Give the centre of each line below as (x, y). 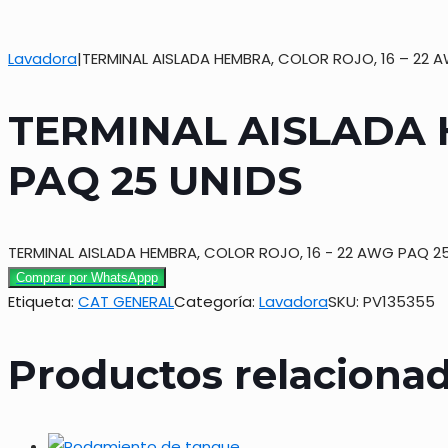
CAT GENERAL (126, 302)
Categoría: (216, 302)
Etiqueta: (43, 302)
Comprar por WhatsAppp (87, 278)
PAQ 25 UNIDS (155, 181)
